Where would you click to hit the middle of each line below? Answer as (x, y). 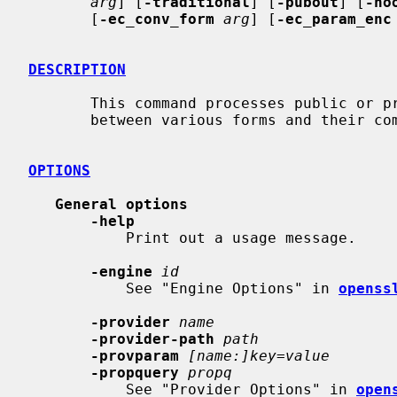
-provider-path (152, 339)
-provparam (135, 355)
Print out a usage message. (77, 237)
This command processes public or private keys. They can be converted (59, 103)
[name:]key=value (259, 355)
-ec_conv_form (157, 19)
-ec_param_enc (334, 19)
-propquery (135, 372)
